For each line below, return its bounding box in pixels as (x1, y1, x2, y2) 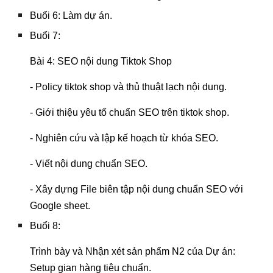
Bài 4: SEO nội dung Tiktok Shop (30, 56, 172, 66)
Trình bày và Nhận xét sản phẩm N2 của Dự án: (30, 246, 236, 257)
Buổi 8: (30, 221, 61, 231)
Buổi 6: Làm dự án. (30, 10, 113, 21)
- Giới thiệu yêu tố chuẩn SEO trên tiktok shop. (30, 107, 230, 118)
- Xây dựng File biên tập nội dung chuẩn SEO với (30, 184, 244, 194)
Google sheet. (30, 200, 91, 211)
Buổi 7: (30, 30, 61, 41)
